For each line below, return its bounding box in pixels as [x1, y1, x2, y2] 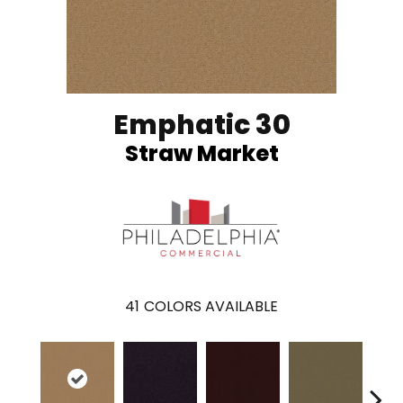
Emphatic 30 [112, 105, 291, 144]
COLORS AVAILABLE [144, 295, 278, 317]
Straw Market [124, 138, 279, 168]
